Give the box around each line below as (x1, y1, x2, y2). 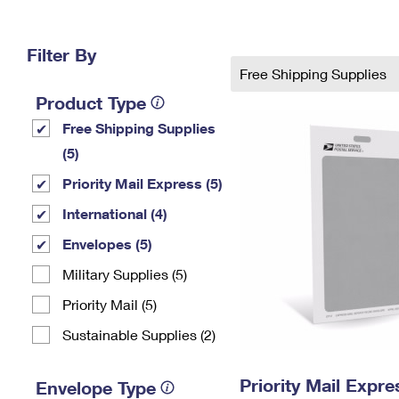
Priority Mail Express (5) (62, 175, 223, 191)
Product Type (36, 92, 146, 113)
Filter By (27, 44, 96, 65)
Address (265, 30, 317, 45)
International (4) (62, 205, 167, 222)
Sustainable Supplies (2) (62, 326, 216, 343)
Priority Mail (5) (62, 296, 157, 313)
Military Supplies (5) (62, 265, 187, 282)
